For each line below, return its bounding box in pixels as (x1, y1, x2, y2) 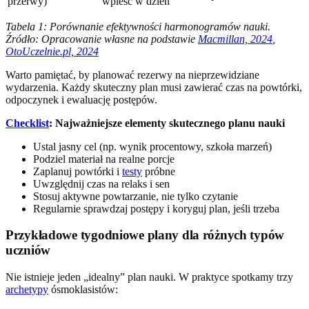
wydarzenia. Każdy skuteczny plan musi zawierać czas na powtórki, (6, 81, 302, 93)
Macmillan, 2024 (198, 32, 272, 45)
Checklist (6, 117, 49, 129)
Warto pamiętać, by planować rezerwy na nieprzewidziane (6, 68, 259, 81)
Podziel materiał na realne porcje (33, 152, 175, 165)
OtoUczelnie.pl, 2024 (6, 45, 99, 57)
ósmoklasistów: (48, 283, 118, 296)
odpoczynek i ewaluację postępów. (6, 93, 157, 106)
